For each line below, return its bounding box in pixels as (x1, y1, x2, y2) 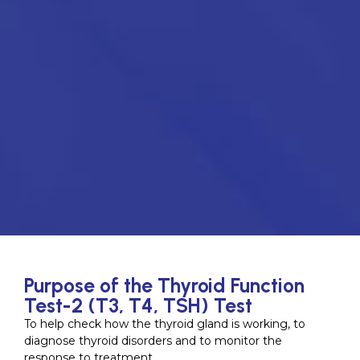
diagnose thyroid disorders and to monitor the (24, 333, 282, 349)
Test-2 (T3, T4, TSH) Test (24, 293, 252, 318)
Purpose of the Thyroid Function (24, 273, 305, 298)
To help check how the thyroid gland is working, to (24, 317, 305, 332)
